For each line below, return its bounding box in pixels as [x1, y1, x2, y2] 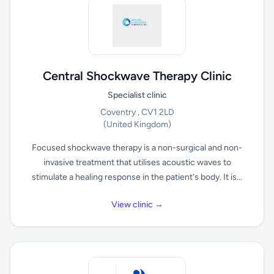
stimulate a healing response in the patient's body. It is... [32, 172, 242, 182]
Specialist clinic [107, 90, 167, 100]
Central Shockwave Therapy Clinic [42, 68, 232, 83]
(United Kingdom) [103, 119, 171, 130]
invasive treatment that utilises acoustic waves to [43, 157, 231, 168]
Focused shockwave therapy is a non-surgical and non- [32, 143, 242, 153]
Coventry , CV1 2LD [100, 107, 174, 117]
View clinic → [111, 199, 163, 210]
